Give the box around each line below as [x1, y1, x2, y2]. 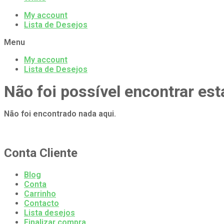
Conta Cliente [4, 146, 77, 160]
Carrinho [24, 189, 56, 199]
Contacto [24, 198, 59, 208]
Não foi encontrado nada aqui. [4, 109, 116, 119]
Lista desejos [24, 208, 75, 218]
